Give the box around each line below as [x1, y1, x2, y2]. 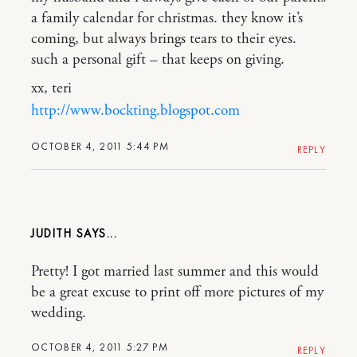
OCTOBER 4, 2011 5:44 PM [31, 139, 169, 153]
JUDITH [31, 225, 72, 241]
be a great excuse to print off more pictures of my [31, 282, 324, 302]
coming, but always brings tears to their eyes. [31, 29, 296, 49]
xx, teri [31, 78, 72, 98]
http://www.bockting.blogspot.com [31, 100, 240, 120]
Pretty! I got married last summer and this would [31, 261, 319, 281]
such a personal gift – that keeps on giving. [31, 49, 284, 69]
